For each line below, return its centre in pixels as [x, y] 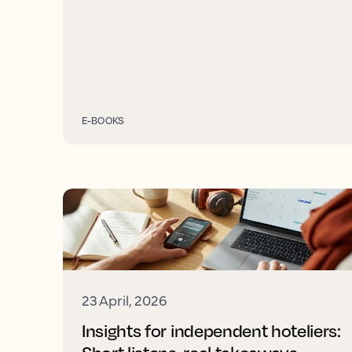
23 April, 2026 [124, 300]
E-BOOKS [103, 120]
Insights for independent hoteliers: [211, 330]
